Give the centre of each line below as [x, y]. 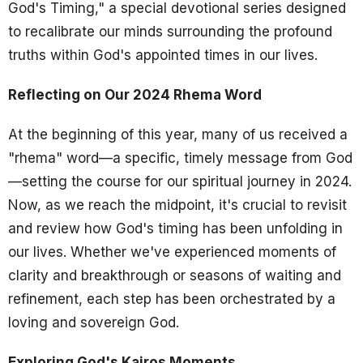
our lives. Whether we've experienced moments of [172, 252]
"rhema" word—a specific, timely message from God [180, 158]
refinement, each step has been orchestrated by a [172, 299]
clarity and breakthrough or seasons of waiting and [175, 275]
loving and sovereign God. [94, 322]
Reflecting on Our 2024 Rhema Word [135, 94]
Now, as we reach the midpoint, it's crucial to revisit [177, 205]
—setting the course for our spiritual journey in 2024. [180, 181]
